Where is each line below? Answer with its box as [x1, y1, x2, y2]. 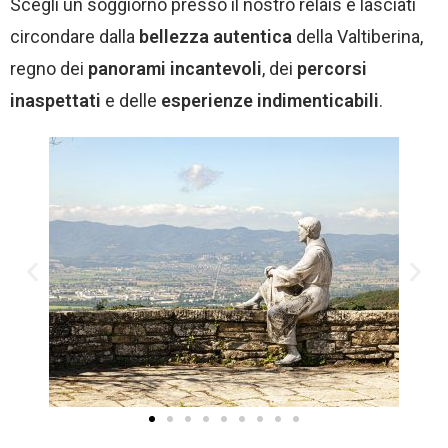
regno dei [10, 58, 88, 79]
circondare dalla [10, 26, 135, 47]
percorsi [297, 58, 367, 79]
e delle [105, 90, 161, 111]
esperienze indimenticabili [161, 90, 379, 111]
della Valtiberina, [292, 26, 423, 47]
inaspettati [10, 90, 105, 111]
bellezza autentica [135, 26, 292, 47]
